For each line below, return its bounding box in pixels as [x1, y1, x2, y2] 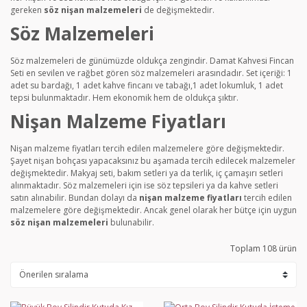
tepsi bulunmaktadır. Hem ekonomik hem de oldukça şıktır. [10, 92, 238, 103]
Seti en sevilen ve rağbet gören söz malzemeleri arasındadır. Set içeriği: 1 [10, 67, 292, 79]
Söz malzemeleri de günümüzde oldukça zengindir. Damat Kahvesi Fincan [10, 55, 294, 66]
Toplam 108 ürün [230, 243, 297, 254]
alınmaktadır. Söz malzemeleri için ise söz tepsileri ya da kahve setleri [10, 180, 278, 191]
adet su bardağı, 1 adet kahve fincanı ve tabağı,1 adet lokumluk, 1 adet [10, 79, 283, 91]
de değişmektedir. [144, 4, 214, 16]
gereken [10, 4, 44, 16]
